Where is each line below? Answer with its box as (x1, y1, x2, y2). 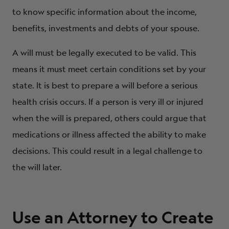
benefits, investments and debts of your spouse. (12, 22, 199, 34)
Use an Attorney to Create (12, 206, 214, 228)
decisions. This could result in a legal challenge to (12, 145, 202, 156)
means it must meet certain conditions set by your (12, 63, 206, 75)
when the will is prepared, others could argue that (12, 112, 207, 124)
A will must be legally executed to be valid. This (12, 47, 196, 58)
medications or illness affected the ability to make (12, 128, 206, 140)
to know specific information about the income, (12, 6, 197, 17)
